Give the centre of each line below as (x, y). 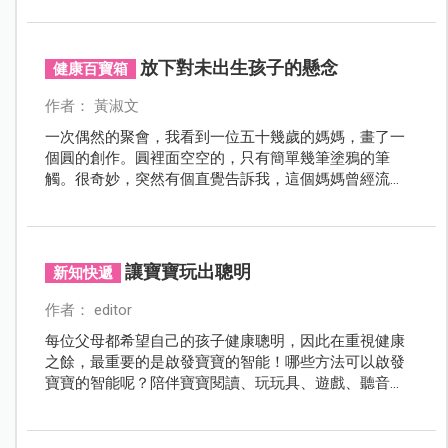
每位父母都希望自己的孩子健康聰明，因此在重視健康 (224, 340)
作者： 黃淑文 (91, 105)
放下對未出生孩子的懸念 (238, 67)
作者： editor (88, 309)
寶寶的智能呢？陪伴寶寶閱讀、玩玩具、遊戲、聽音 (217, 382)
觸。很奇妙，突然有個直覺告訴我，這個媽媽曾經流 (217, 178)
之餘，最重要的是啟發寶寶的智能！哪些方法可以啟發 (224, 361)
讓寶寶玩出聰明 (187, 271)
